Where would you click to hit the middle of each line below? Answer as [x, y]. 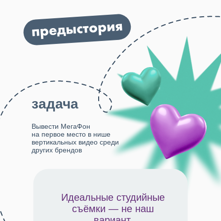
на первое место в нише [71, 134]
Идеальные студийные [113, 197]
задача [55, 104]
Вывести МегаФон [61, 126]
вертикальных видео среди [75, 142]
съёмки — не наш [113, 209]
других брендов [57, 150]
